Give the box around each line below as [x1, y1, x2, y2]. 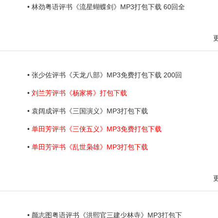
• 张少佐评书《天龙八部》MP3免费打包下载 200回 [27, 71, 182, 79]
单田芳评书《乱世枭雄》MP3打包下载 [32, 143, 148, 151]
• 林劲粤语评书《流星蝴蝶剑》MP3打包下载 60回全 [27, 3, 185, 11]
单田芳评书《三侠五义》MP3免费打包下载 [32, 125, 162, 133]
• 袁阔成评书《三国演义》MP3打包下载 [27, 107, 148, 115]
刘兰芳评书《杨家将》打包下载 [32, 89, 127, 97]
